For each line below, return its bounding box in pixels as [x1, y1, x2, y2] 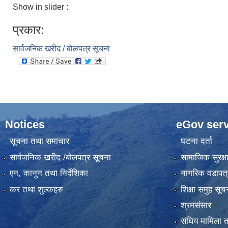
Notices [5, 118, 45, 131]
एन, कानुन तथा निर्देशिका [9, 168, 88, 179]
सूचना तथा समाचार [9, 136, 69, 147]
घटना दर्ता [180, 136, 212, 147]
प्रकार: [13, 22, 44, 37]
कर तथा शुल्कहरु [9, 184, 63, 194]
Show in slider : [13, 2, 70, 11]
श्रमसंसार [180, 200, 211, 210]
